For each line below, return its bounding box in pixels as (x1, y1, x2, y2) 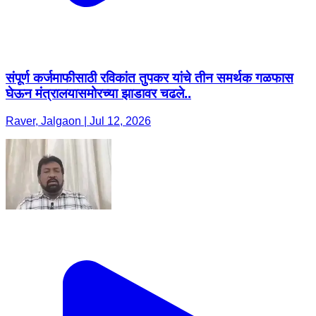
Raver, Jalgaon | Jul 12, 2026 (6, 115, 151, 127)
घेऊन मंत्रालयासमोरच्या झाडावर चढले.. (6, 86, 191, 102)
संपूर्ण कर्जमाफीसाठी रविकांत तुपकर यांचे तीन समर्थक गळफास (6, 71, 293, 86)
